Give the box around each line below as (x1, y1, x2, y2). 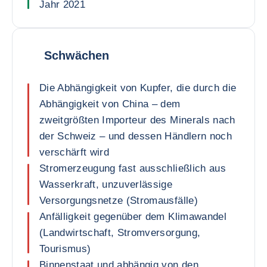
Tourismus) (39, 243, 91, 254)
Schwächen (44, 48, 109, 62)
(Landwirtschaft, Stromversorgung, (39, 227, 201, 238)
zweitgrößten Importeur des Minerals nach (39, 114, 235, 126)
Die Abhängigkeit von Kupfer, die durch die (39, 82, 237, 94)
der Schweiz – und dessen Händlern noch (39, 131, 232, 142)
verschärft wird (39, 147, 110, 158)
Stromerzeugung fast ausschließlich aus (39, 163, 226, 174)
